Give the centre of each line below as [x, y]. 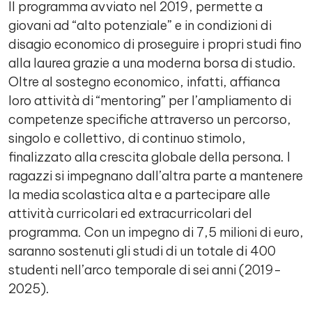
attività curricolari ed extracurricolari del [130, 213]
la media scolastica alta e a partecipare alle [139, 195]
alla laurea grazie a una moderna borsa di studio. [152, 63]
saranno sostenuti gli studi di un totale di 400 [142, 251]
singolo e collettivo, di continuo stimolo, [127, 138]
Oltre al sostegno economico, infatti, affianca [144, 82]
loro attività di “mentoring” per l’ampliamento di [150, 101]
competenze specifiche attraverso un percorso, [150, 119]
